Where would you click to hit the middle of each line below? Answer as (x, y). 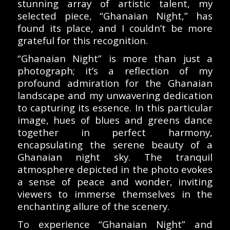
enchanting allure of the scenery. (93, 206)
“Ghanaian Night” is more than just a (115, 58)
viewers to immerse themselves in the (115, 194)
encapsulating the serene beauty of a (115, 144)
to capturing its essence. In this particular (115, 107)
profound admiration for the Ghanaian (115, 83)
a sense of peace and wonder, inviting (115, 181)
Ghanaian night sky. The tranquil (115, 157)
